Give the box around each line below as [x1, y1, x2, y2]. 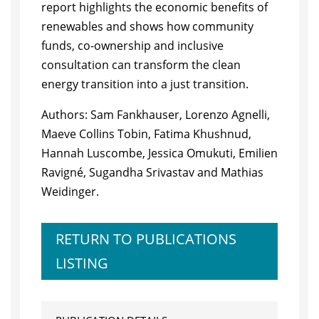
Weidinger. [41, 184, 99, 199]
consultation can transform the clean [41, 57, 241, 73]
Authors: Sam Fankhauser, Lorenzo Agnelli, [41, 107, 270, 122]
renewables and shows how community [41, 19, 253, 34]
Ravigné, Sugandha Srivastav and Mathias [41, 164, 263, 180]
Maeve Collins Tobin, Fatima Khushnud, [41, 126, 251, 142]
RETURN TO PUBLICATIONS [55, 229, 236, 249]
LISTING [55, 253, 108, 273]
